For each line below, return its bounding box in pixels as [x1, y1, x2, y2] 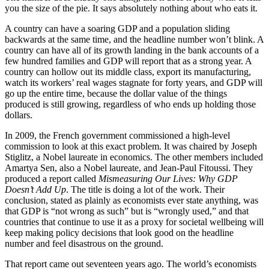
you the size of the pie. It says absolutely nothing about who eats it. [5, 2, 258, 13]
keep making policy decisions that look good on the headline [5, 227, 234, 238]
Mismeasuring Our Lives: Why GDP [98, 173, 238, 184]
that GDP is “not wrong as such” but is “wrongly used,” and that [5, 205, 249, 216]
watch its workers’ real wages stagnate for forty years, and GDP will [5, 77, 262, 88]
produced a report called [5, 173, 98, 184]
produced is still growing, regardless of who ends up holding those [5, 98, 256, 109]
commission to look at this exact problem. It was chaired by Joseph [5, 141, 257, 151]
